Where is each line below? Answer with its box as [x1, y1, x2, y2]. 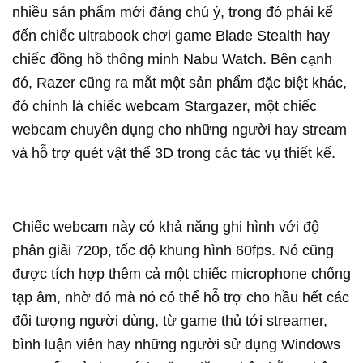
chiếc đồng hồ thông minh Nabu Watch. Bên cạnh [12, 51, 332, 68]
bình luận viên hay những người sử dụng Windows [12, 336, 340, 353]
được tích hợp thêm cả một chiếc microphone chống [12, 266, 351, 283]
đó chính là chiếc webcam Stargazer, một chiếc [12, 98, 317, 115]
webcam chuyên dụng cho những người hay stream [12, 122, 347, 139]
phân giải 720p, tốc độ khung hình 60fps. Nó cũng [12, 242, 334, 259]
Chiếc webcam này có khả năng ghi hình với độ [12, 219, 319, 236]
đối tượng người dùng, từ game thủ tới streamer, [12, 313, 327, 330]
